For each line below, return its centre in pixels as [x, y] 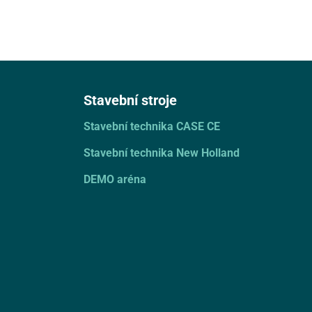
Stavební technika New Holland [161, 152]
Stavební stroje [130, 99]
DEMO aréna [115, 178]
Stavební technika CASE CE [151, 125]
